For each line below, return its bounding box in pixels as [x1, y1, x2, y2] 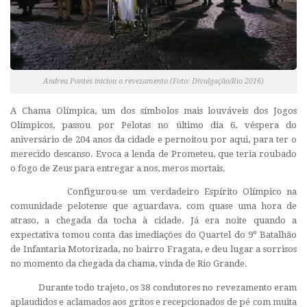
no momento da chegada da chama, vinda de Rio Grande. [10, 258, 247, 269]
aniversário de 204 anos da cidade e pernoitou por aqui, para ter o [10, 134, 297, 145]
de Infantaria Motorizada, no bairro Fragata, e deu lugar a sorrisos [10, 244, 297, 255]
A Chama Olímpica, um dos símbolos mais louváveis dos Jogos [10, 106, 297, 116]
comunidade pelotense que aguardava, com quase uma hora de [10, 201, 297, 212]
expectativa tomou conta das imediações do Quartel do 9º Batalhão [10, 230, 297, 241]
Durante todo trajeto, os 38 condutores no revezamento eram [10, 282, 297, 293]
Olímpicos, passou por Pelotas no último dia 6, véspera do [10, 120, 297, 131]
